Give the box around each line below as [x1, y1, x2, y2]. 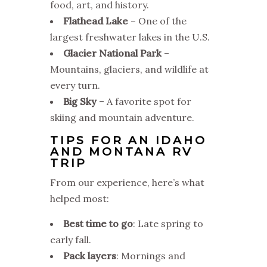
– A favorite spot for [97, 95, 191, 108]
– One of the [128, 15, 187, 27]
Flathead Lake [63, 15, 128, 27]
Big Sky [63, 95, 97, 108]
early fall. [50, 234, 91, 246]
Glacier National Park [63, 47, 162, 60]
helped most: [50, 193, 109, 205]
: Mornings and [116, 250, 185, 262]
